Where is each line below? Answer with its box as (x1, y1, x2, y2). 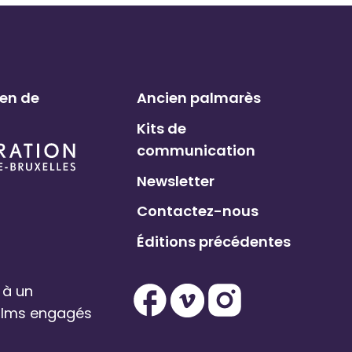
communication (137, 140, 256, 160)
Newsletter (137, 170, 215, 191)
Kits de (137, 118, 187, 138)
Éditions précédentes (137, 232, 291, 252)
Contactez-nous (137, 201, 259, 222)
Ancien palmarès (137, 88, 262, 108)
